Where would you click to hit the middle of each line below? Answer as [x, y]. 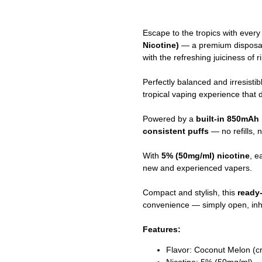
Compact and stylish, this [190, 193]
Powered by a [169, 119]
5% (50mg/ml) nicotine [206, 156]
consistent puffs [176, 131]
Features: [162, 230]
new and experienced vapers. [197, 168]
